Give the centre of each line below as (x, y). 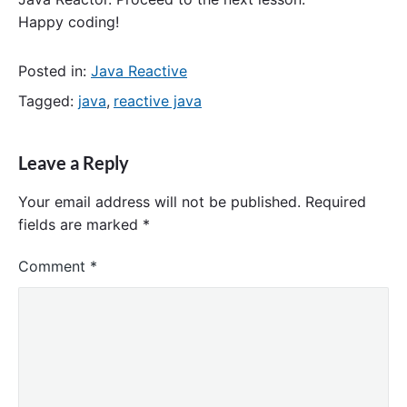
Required (336, 202)
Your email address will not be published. (159, 202)
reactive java (158, 100)
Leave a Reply (74, 163)
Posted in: (55, 70)
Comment (54, 267)
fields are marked (80, 225)
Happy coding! (69, 22)
